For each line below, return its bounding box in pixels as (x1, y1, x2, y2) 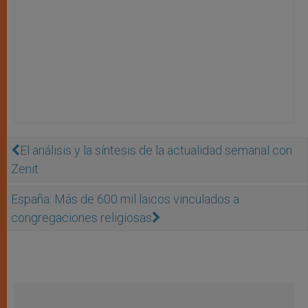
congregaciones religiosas (11, 210, 152, 225)
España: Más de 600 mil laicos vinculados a (11, 191, 239, 206)
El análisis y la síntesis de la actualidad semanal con (20, 142, 292, 157)
